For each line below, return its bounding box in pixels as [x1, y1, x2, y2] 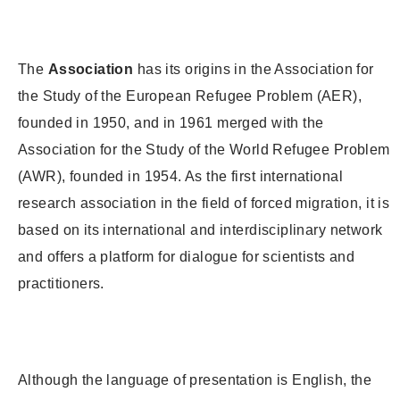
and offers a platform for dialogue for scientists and [18, 249, 355, 265]
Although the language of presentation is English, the [18, 372, 372, 388]
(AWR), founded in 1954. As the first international [18, 169, 344, 185]
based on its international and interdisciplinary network [18, 222, 383, 238]
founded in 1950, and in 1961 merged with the [18, 115, 324, 131]
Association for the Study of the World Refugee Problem [18, 142, 390, 158]
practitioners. [18, 276, 104, 292]
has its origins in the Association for [133, 62, 374, 78]
